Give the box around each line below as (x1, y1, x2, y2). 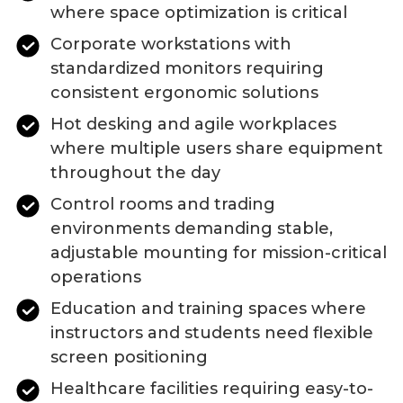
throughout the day (50, 162, 220, 183)
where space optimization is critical (50, 2, 347, 22)
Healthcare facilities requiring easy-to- (50, 378, 373, 399)
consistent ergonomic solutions (50, 82, 318, 103)
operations (50, 266, 141, 287)
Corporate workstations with (50, 33, 291, 54)
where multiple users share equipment (50, 138, 383, 158)
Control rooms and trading (50, 193, 275, 214)
